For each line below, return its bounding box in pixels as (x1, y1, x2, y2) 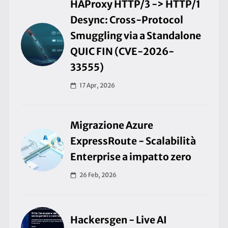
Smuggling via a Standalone (70, 30, 201, 42)
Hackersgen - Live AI (70, 214, 167, 226)
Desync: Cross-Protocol (70, 14, 183, 26)
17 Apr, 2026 (79, 81, 115, 89)
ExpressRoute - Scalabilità (70, 135, 196, 147)
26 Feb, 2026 (79, 171, 117, 179)
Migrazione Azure (70, 119, 153, 131)
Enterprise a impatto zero (70, 151, 191, 163)
